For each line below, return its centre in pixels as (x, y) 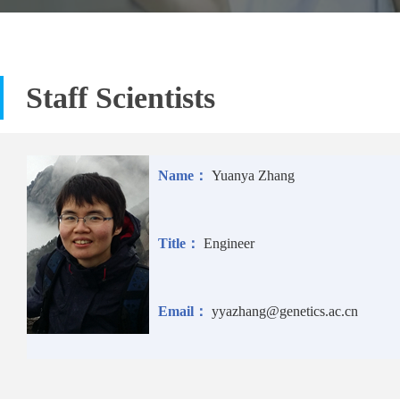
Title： (179, 244)
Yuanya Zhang (253, 176)
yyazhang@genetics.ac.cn (285, 312)
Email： (183, 312)
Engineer (229, 244)
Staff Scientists (121, 98)
